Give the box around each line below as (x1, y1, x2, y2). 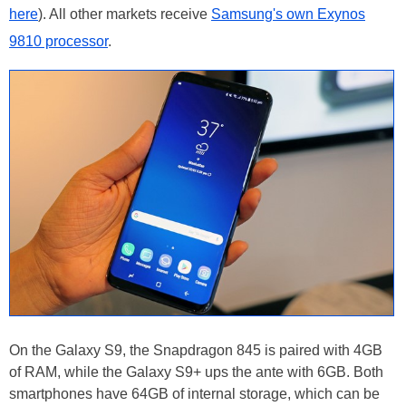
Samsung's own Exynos (211, 5, 365, 22)
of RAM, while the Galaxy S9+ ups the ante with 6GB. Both (9, 363, 383, 380)
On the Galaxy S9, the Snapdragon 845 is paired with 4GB (9, 342, 382, 358)
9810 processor (9, 33, 108, 49)
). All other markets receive (38, 5, 211, 22)
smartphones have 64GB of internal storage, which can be (9, 385, 380, 401)
